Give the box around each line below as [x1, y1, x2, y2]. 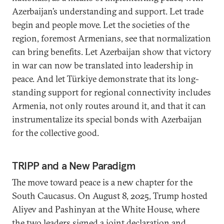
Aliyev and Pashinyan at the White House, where [12, 203, 199, 215]
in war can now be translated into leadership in [12, 59, 193, 71]
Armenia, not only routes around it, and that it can [12, 100, 206, 111]
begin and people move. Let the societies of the [12, 19, 189, 30]
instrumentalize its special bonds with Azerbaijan [12, 113, 202, 125]
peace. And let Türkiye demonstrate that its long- [12, 73, 199, 84]
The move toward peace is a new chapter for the [12, 176, 192, 188]
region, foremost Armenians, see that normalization [12, 32, 211, 44]
